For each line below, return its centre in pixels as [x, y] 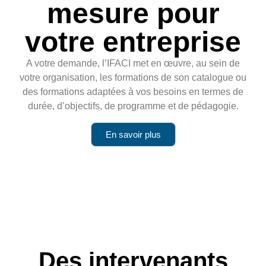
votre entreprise [133, 42]
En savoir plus [133, 134]
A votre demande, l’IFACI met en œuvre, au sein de [133, 64]
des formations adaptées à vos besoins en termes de [133, 92]
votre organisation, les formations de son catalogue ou [133, 78]
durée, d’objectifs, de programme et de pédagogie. [133, 106]
